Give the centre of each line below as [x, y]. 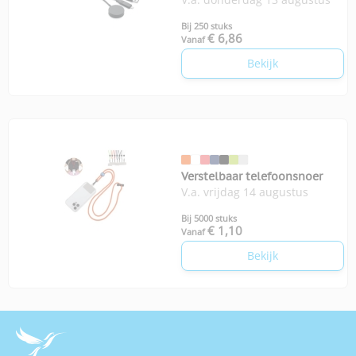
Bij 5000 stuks [209, 218]
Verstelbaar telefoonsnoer [252, 176]
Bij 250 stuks [207, 25]
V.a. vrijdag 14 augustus [245, 192]
